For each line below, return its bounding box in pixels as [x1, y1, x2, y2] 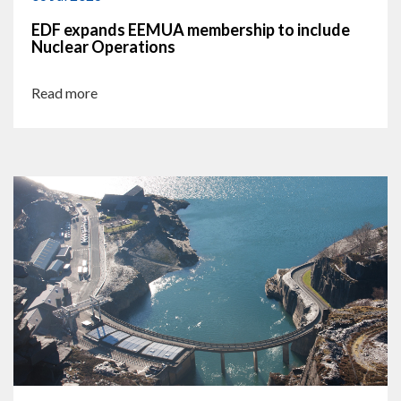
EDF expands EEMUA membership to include [31, 19, 350, 39]
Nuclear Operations [31, 36, 175, 56]
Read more [31, 83, 98, 101]
